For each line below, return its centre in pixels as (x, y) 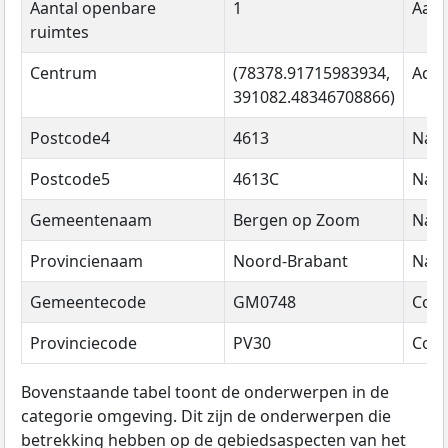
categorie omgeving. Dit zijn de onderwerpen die (206, 415)
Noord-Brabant (290, 260)
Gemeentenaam (91, 219)
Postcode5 (70, 178)
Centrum (63, 72)
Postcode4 (70, 137)
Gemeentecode (88, 301)
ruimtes (59, 31)
